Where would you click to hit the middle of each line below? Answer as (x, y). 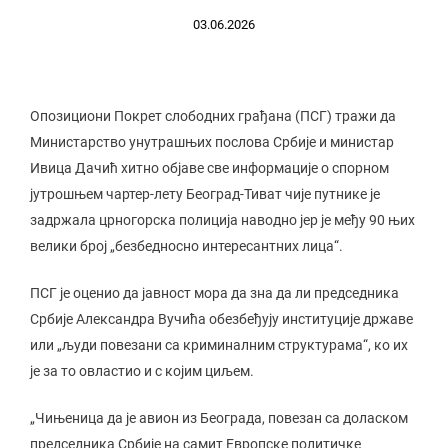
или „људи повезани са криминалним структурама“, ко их (219, 345)
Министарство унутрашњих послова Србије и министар (212, 142)
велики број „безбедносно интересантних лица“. (186, 246)
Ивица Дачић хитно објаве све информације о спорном (209, 168)
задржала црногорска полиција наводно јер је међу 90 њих (222, 220)
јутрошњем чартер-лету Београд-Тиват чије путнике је (205, 194)
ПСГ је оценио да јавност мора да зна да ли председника (214, 293)
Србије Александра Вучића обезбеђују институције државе (221, 319)
